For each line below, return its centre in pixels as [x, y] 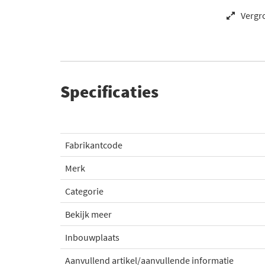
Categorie [84, 191]
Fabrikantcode [94, 145]
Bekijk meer [88, 214]
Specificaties [109, 91]
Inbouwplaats [92, 237]
